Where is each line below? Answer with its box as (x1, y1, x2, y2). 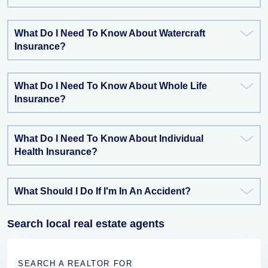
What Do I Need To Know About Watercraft (14, 28, 205, 38)
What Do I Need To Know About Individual (14, 133, 203, 144)
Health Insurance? (14, 147, 98, 157)
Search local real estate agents (7, 218, 165, 230)
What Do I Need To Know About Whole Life (14, 81, 207, 91)
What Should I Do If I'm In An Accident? (14, 186, 191, 196)
